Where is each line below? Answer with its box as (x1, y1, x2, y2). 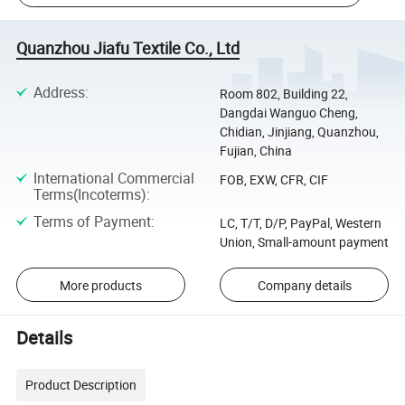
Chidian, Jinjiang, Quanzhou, (219, 123, 379, 141)
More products (59, 276, 142, 294)
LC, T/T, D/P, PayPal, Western (219, 213, 381, 231)
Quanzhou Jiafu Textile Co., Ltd (16, 36, 240, 59)
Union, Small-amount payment (219, 232, 389, 250)
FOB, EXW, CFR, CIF (219, 171, 328, 189)
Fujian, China (219, 142, 292, 160)
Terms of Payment (33, 211, 151, 231)
